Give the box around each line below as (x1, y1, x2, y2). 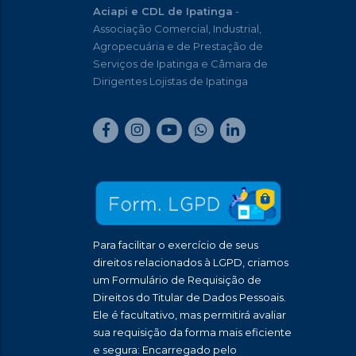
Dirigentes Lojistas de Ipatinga (93, 75, 248, 87)
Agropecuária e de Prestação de (93, 40, 263, 52)
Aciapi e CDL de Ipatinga (93, 5, 233, 17)
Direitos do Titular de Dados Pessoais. (93, 291, 286, 304)
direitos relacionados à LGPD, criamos (93, 256, 288, 269)
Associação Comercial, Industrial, (93, 22, 261, 35)
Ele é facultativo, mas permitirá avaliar (93, 308, 286, 321)
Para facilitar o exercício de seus (93, 238, 258, 251)
